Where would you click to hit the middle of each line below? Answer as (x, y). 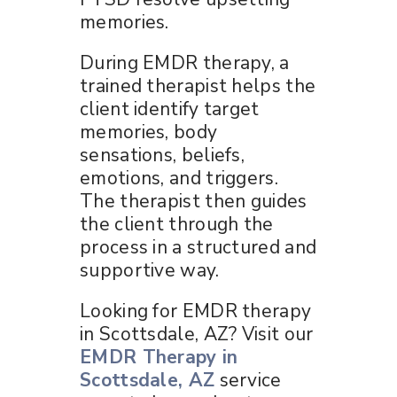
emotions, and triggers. (179, 178)
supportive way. (150, 270)
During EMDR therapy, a (185, 62)
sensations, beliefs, (163, 155)
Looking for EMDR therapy (196, 311)
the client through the (177, 224)
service (250, 380)
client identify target (170, 109)
